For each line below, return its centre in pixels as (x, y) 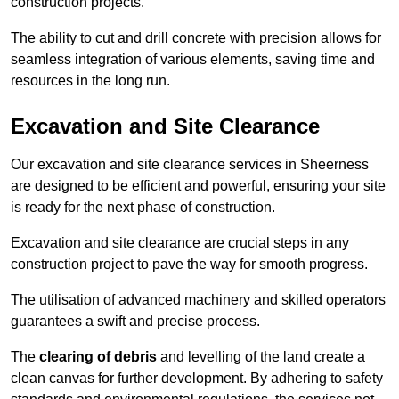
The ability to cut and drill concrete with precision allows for (196, 38)
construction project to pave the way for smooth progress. (189, 265)
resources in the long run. (90, 81)
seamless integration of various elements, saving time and (193, 60)
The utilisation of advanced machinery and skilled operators (198, 300)
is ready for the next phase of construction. (143, 208)
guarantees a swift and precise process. (135, 322)
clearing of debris (98, 357)
